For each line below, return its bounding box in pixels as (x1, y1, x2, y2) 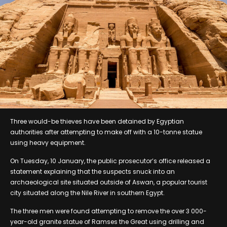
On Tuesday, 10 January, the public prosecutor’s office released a (10, 156, 210, 165)
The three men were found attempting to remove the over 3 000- (10, 206, 207, 215)
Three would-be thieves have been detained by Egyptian (10, 117, 184, 126)
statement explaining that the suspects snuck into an (10, 167, 175, 176)
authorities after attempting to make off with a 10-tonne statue (10, 127, 202, 136)
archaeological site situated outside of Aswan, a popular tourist (10, 177, 207, 186)
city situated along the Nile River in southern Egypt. (10, 188, 165, 197)
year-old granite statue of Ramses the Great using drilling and (10, 217, 204, 226)
